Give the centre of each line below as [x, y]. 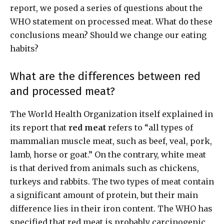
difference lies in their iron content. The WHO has [111, 209]
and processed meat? [62, 91]
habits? [24, 49]
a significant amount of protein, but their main [104, 195]
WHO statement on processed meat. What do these [111, 22]
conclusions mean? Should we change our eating [108, 35]
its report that [39, 128]
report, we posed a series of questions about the [106, 8]
